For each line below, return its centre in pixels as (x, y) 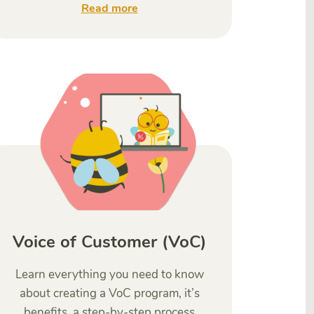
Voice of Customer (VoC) (109, 242)
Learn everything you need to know (109, 274)
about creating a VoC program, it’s (109, 293)
